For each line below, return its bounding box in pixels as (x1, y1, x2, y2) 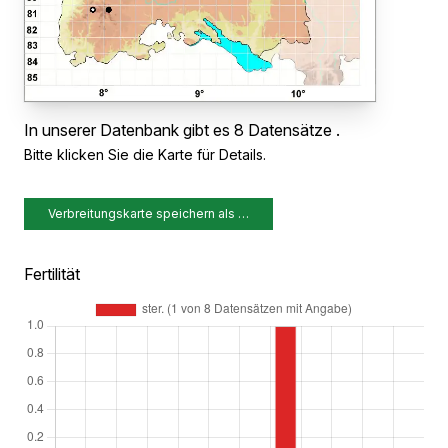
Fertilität (24, 264, 80, 285)
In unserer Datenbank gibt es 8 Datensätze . (24, 120, 340, 141)
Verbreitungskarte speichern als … (48, 206, 249, 222)
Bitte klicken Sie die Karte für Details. (24, 146, 266, 164)
